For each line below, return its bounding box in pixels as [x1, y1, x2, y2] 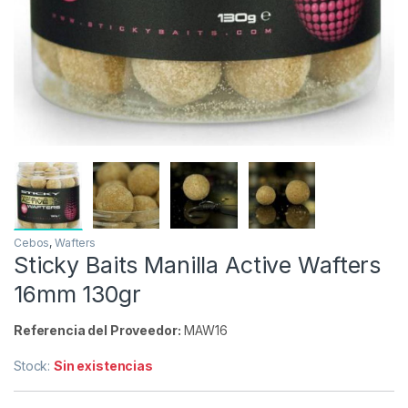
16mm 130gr [14, 280, 141, 309]
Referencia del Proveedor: [14, 322, 181, 339]
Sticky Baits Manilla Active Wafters [14, 251, 382, 280]
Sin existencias [54, 358, 153, 374]
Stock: [14, 358, 55, 374]
